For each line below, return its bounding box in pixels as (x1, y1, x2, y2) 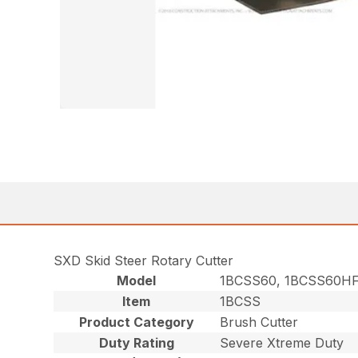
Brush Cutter (220, 313, 299, 330)
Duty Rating (98, 334, 174, 351)
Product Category (78, 313, 194, 330)
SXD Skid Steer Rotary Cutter (54, 252, 234, 268)
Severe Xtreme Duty (220, 334, 344, 351)
